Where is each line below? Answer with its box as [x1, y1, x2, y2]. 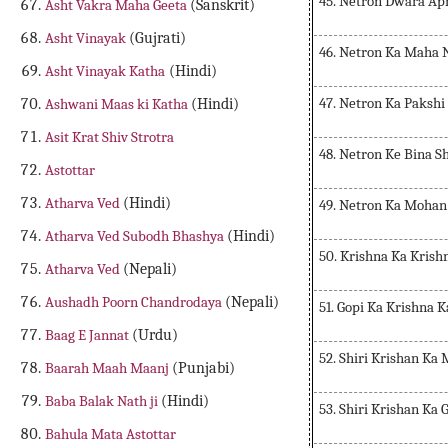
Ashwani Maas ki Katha [45, 95, 192, 114]
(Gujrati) [129, 29, 187, 48]
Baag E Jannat [45, 326, 133, 345]
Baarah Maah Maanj [45, 359, 173, 378]
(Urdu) [132, 326, 179, 345]
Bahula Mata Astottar [45, 425, 177, 444]
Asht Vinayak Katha [45, 62, 166, 81]
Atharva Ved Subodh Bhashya [45, 227, 228, 246]
